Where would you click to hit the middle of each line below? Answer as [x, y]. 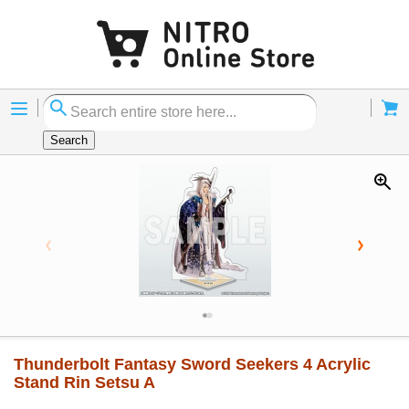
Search [69, 141]
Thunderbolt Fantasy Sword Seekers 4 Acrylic [192, 365]
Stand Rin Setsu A [84, 383]
